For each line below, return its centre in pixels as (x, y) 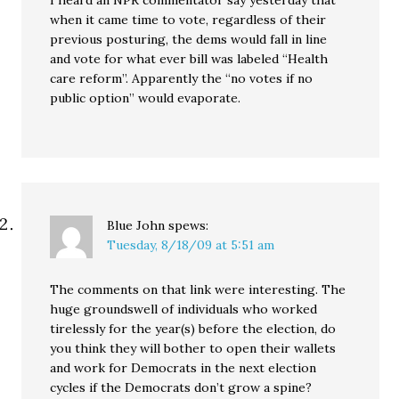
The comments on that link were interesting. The (198, 289)
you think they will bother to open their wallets (193, 348)
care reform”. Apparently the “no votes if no (182, 78)
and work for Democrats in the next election (183, 368)
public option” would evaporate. (146, 98)
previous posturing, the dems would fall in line (189, 39)
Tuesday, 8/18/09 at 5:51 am (191, 245)
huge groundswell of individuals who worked (184, 309)
